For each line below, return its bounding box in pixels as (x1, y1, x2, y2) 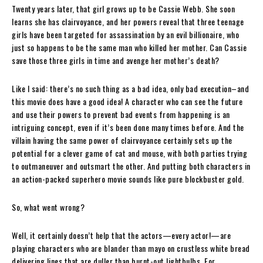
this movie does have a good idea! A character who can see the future (12, 95, 242, 108)
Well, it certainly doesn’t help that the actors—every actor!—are (12, 229, 231, 242)
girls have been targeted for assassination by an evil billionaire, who (12, 28, 239, 41)
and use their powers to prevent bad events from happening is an (12, 108, 230, 121)
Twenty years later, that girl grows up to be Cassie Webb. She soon (12, 2, 235, 15)
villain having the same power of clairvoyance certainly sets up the (12, 134, 232, 147)
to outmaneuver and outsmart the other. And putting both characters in (12, 160, 251, 173)
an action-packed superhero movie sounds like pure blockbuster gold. (12, 173, 244, 186)
